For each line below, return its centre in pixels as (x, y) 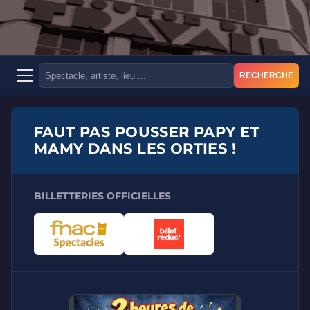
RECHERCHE (266, 75)
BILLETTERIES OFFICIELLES (102, 196)
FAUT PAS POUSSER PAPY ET (147, 132)
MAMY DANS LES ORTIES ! (135, 148)
